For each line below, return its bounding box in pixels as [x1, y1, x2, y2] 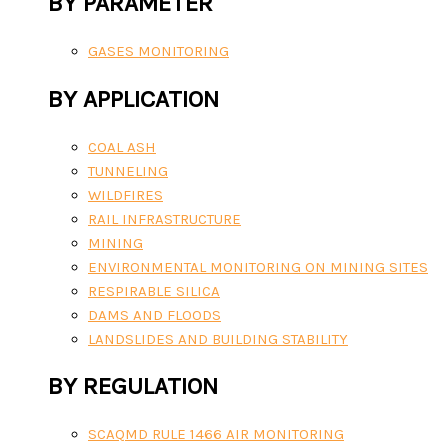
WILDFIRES [88, 185, 163, 204]
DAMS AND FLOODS [88, 305, 221, 324]
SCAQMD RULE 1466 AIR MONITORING [88, 425, 344, 444]
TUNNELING [88, 161, 168, 180]
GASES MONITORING [88, 42, 229, 61]
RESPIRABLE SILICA [88, 281, 220, 300]
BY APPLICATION [48, 84, 219, 113]
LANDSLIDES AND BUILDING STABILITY [88, 329, 348, 348]
